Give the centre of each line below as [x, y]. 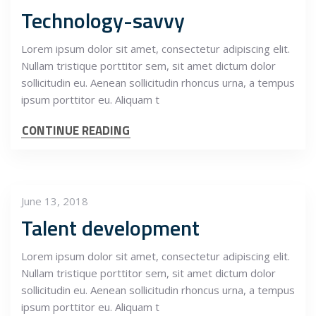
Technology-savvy [103, 21]
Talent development [110, 228]
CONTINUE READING [76, 131]
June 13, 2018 [55, 201]
